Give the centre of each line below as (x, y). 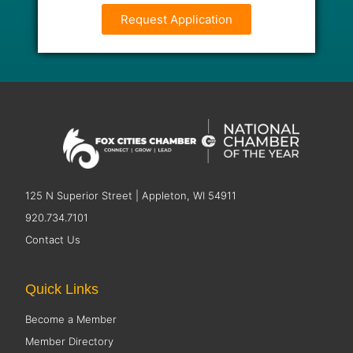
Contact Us (53, 239)
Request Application (176, 20)
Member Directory (70, 342)
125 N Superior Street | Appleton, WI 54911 (131, 195)
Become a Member (71, 320)
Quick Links (62, 290)
